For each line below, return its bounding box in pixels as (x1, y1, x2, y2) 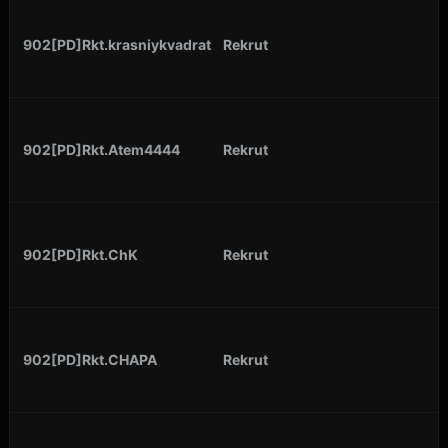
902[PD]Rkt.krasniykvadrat (23, 35, 211, 53)
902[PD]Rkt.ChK (23, 245, 138, 263)
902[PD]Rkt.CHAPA (23, 350, 157, 368)
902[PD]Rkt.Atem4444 (23, 140, 180, 158)
